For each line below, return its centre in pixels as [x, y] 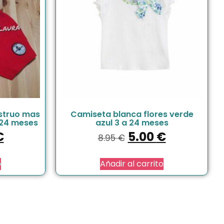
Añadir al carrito [132, 163]
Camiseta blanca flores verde [132, 114]
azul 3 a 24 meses [132, 122]
